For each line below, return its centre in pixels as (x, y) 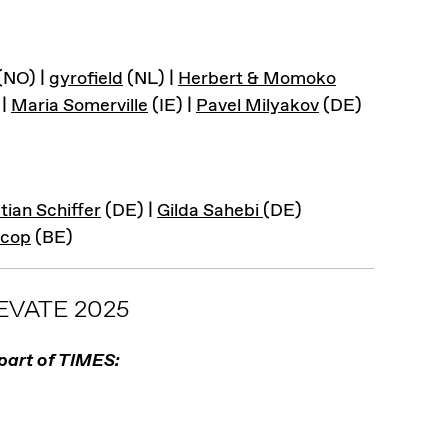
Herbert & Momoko (257, 79)
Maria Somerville (79, 106)
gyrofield (86, 79)
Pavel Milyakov (257, 106)
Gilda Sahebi (210, 211)
